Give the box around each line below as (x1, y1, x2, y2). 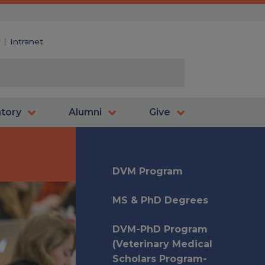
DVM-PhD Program (112, 224, 208, 235)
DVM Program (112, 166, 183, 177)
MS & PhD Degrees (112, 195, 208, 206)
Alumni (69, 106, 102, 118)
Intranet (9, 37, 43, 46)
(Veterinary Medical (112, 238, 212, 250)
